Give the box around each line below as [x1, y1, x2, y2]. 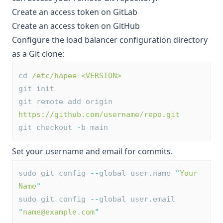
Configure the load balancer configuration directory [12, 34, 208, 45]
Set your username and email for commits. [12, 146, 173, 157]
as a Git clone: [12, 48, 64, 59]
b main [81, 123, 108, 132]
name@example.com [23, 208, 95, 217]
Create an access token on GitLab [12, 6, 137, 17]
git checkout [18, 123, 77, 132]
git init [18, 84, 54, 93]
